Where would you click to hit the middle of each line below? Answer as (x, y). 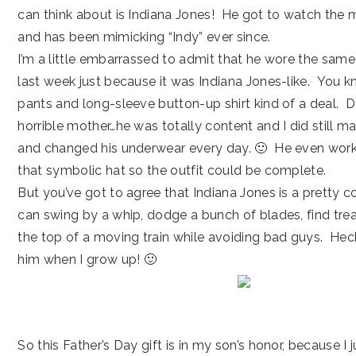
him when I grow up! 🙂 (87, 259)
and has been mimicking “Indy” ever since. (144, 37)
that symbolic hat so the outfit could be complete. (172, 170)
